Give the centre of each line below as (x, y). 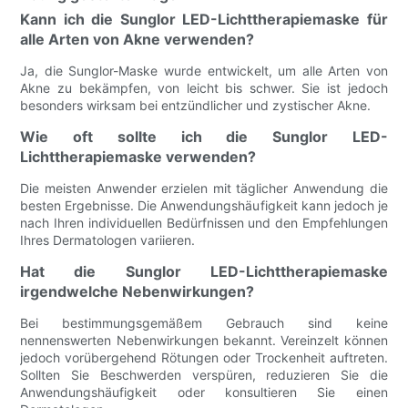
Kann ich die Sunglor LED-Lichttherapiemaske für (204, 19)
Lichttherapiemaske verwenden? (138, 156)
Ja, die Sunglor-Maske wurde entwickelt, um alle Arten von (204, 70)
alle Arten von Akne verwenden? (138, 39)
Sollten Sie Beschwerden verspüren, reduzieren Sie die (204, 374)
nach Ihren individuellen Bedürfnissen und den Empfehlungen (204, 222)
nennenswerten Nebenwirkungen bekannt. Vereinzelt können (204, 340)
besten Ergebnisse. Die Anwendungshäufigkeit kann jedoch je (204, 205)
